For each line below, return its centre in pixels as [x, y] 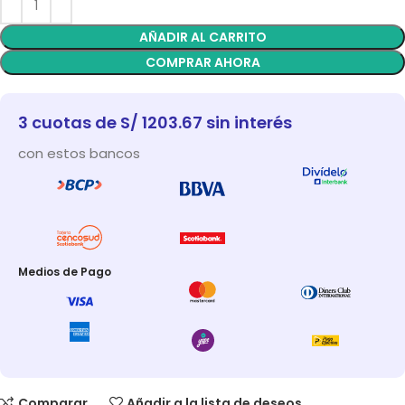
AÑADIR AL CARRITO [202, 38]
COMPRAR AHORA [202, 63]
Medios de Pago [65, 271]
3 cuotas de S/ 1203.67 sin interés [155, 123]
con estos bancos [79, 154]
